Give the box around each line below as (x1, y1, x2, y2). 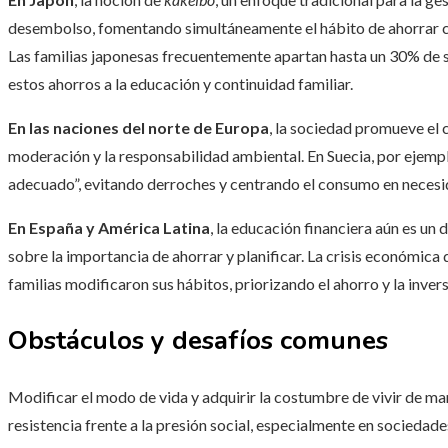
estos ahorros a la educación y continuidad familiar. (8, 74, 353, 94)
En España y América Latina (8, 218, 210, 238)
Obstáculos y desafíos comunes (8, 323, 388, 359)
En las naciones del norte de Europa (8, 118, 269, 138)
